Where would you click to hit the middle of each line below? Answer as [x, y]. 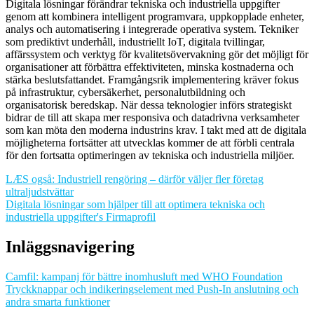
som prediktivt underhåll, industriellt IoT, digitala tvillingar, [135, 42]
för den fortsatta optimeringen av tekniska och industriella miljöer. [150, 155]
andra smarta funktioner [58, 301]
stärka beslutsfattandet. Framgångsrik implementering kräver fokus [152, 80]
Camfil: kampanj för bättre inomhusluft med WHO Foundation [144, 276]
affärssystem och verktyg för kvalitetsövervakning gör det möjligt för [157, 54]
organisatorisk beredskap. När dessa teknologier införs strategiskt [149, 105]
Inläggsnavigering [70, 246]
